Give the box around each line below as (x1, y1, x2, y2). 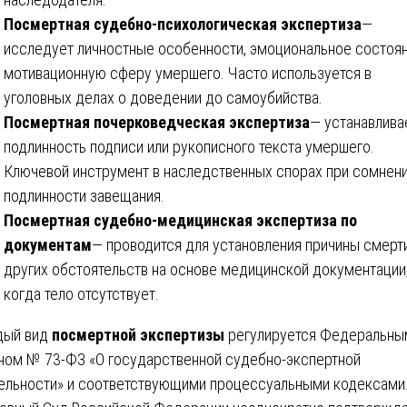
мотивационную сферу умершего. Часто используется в (4, 63, 372, 83)
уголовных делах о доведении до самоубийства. (4, 87, 323, 107)
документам (4, 234, 92, 254)
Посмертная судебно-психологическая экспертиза (4, 14, 362, 34)
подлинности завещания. (4, 185, 164, 205)
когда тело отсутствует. (4, 283, 159, 303)
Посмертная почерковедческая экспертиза (4, 112, 310, 132)
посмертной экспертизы (52, 324, 224, 344)
